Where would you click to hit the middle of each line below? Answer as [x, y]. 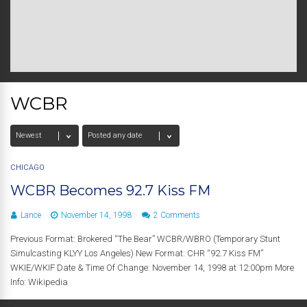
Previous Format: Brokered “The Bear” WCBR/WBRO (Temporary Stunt [145, 239]
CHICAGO [27, 168]
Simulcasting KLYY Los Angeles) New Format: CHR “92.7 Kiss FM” [137, 253]
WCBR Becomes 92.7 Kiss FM [110, 191]
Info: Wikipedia [39, 282]
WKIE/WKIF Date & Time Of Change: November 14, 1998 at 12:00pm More [152, 268]
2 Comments [177, 215]
